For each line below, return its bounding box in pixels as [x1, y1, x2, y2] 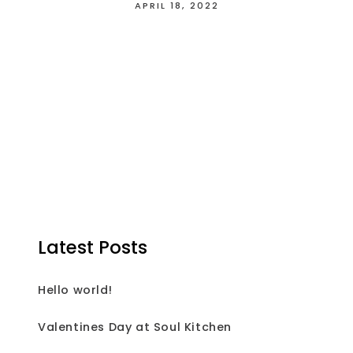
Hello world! [38, 282, 113, 299]
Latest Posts [38, 235, 147, 261]
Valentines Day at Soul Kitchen [38, 319, 232, 336]
